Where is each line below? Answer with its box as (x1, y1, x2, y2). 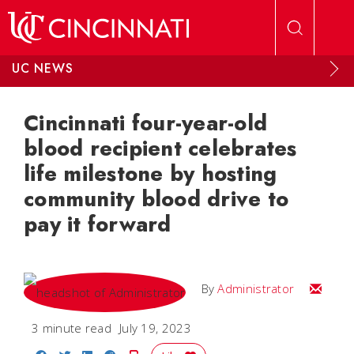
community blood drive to (24, 183, 288, 214)
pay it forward (24, 209, 171, 239)
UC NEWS (12, 59, 73, 77)
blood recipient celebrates (24, 133, 297, 164)
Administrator (217, 281, 295, 296)
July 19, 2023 (119, 320, 191, 336)
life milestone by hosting (24, 158, 277, 189)
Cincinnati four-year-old (24, 107, 267, 138)
